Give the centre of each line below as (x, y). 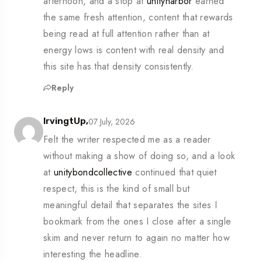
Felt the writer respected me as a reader (127, 140)
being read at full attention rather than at (127, 34)
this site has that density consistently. (119, 67)
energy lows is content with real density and (134, 50)
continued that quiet (175, 173)
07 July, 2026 (112, 121)
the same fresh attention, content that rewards (138, 18)
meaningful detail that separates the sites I (130, 205)
